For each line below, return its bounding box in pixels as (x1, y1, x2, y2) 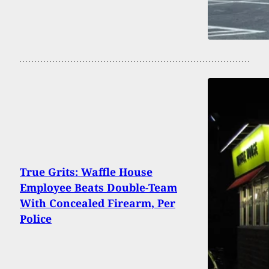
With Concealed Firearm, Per (20, 195, 175, 210)
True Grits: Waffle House (20, 164, 153, 179)
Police (20, 211, 52, 226)
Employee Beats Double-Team (20, 180, 177, 195)
